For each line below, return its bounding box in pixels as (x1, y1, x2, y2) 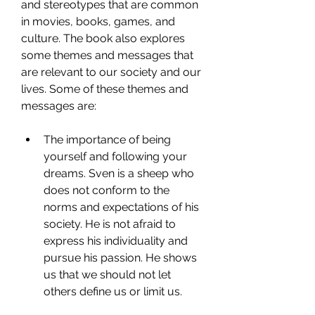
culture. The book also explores (21, 32, 185, 45)
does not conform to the (44, 184, 169, 197)
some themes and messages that (21, 49, 193, 62)
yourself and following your (44, 150, 187, 163)
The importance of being (44, 133, 171, 146)
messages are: (21, 99, 96, 112)
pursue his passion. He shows (44, 251, 197, 264)
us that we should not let (44, 268, 171, 281)
